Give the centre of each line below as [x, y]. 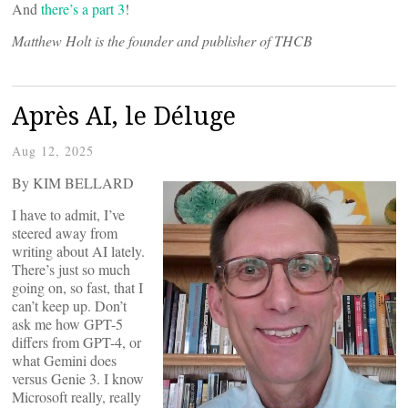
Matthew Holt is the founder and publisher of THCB [162, 40]
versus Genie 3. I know [78, 378]
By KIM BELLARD [73, 182]
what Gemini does [64, 360]
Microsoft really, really [76, 396]
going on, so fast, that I [77, 287]
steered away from [65, 232]
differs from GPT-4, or [76, 342]
